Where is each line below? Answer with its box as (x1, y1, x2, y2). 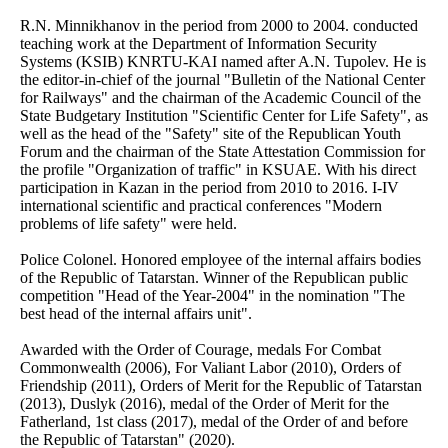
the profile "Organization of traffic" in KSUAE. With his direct (20, 160, 416, 178)
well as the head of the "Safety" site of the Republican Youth (20, 124, 401, 142)
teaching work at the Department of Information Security (20, 34, 377, 52)
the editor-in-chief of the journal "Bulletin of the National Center (20, 70, 425, 88)
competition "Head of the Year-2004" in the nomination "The (20, 286, 405, 304)
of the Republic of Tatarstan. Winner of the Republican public (20, 268, 408, 286)
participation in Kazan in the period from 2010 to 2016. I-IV (20, 178, 399, 196)
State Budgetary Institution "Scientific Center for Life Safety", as (20, 106, 428, 124)
